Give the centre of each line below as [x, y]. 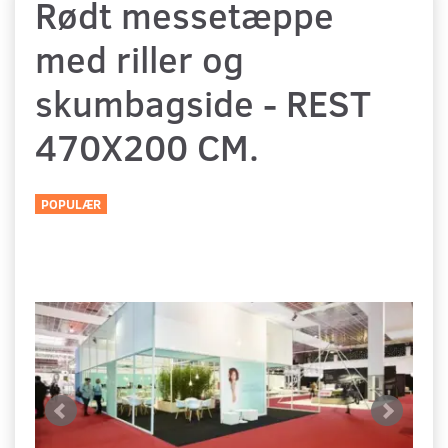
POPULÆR [71, 204]
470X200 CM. [147, 147]
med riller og [139, 59]
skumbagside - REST [203, 103]
